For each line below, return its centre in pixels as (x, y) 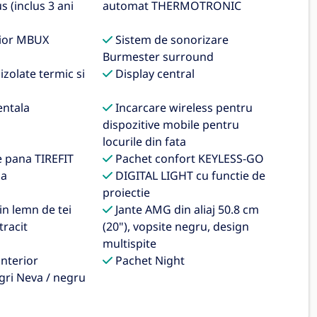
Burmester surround (158, 57)
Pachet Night (149, 260)
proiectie (127, 192)
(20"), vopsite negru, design (176, 226)
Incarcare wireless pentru (183, 108)
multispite (130, 243)
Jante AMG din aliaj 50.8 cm (186, 209)
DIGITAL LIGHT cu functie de (189, 175)
